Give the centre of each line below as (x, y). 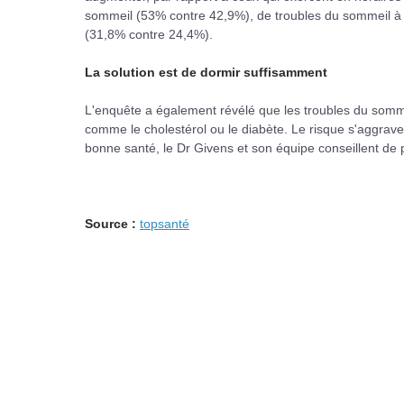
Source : (112, 224)
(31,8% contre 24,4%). (149, 34)
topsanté (165, 224)
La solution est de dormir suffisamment (206, 72)
